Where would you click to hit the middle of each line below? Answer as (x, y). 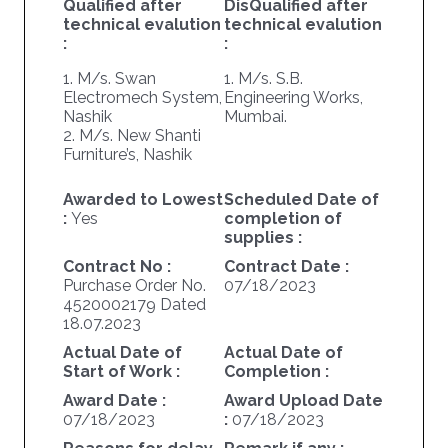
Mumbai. (255, 117)
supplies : (262, 238)
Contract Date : (286, 267)
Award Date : (114, 401)
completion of (282, 219)
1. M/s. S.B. (263, 79)
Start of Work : (121, 372)
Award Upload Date (303, 401)
